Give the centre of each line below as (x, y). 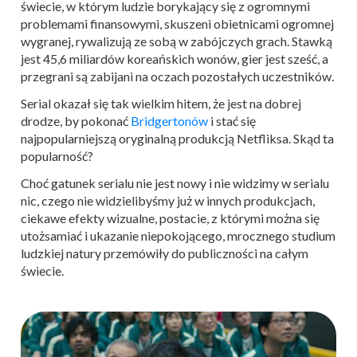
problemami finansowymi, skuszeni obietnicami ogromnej (177, 23)
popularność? (57, 155)
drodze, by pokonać (76, 120)
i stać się (232, 120)
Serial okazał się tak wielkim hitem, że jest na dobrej (161, 103)
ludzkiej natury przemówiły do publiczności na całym (165, 253)
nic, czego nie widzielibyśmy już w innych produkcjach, (168, 200)
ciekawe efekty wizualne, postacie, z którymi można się (170, 218)
